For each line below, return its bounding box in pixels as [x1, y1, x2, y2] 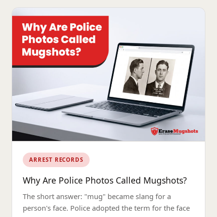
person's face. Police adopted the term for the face [23, 202, 190, 213]
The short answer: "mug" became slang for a [23, 191, 171, 201]
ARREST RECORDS [29, 156, 84, 164]
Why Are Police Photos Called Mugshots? [23, 174, 187, 186]
